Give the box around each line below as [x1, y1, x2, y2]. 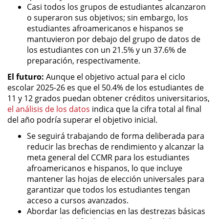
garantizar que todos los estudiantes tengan [27, 184, 190, 195]
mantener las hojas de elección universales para [27, 173, 204, 184]
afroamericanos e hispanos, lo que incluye [27, 162, 182, 174]
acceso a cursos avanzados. [27, 195, 129, 206]
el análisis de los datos [7, 103, 90, 114]
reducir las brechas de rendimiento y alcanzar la [27, 141, 204, 152]
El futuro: [7, 71, 44, 82]
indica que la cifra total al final [90, 103, 201, 114]
